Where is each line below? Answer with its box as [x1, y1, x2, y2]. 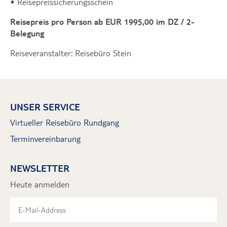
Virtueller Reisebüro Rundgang [10, 117, 119, 128]
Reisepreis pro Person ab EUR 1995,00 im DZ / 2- [10, 16, 195, 27]
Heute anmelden [10, 178, 69, 190]
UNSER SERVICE [10, 100, 80, 112]
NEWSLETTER [10, 162, 69, 174]
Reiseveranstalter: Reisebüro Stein [10, 47, 131, 58]
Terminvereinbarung [10, 133, 81, 144]
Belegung [10, 27, 44, 39]
